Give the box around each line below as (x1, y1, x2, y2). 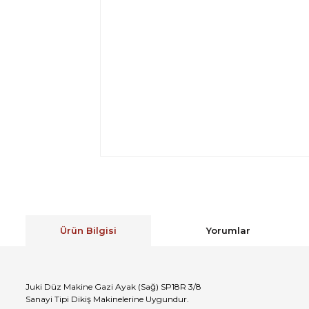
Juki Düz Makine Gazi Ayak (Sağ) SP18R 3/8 (26, 281, 201, 292)
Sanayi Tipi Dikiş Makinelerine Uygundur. (26, 293, 189, 304)
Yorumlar (206, 224, 250, 236)
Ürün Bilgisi (60, 224, 117, 236)
